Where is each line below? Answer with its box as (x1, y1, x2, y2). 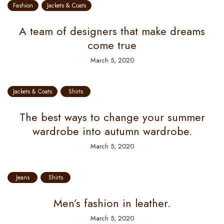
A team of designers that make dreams (19, 23, 205, 39)
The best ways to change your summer (19, 109, 205, 125)
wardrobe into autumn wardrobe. (32, 123, 192, 139)
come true (87, 37, 136, 53)
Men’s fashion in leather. (53, 195, 170, 211)
